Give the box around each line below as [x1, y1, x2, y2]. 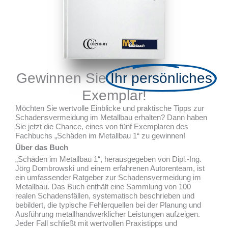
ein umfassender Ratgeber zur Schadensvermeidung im [15, 174, 201, 182]
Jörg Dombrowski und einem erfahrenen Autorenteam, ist [15, 164, 205, 173]
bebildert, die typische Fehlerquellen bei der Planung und [15, 201, 201, 210]
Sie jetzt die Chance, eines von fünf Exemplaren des [15, 123, 188, 131]
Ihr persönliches [110, 70, 212, 87]
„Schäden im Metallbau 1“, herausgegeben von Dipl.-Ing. [15, 155, 202, 164]
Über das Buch [15, 144, 68, 152]
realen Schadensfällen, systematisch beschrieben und [15, 192, 194, 201]
